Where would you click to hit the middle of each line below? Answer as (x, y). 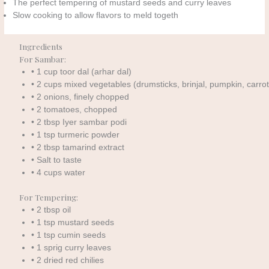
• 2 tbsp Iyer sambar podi (79, 122)
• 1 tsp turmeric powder (76, 134)
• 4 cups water (59, 172)
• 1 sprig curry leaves (71, 248)
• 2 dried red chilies (68, 261)
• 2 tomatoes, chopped (74, 109)
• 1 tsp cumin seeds (69, 235)
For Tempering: (48, 197)
